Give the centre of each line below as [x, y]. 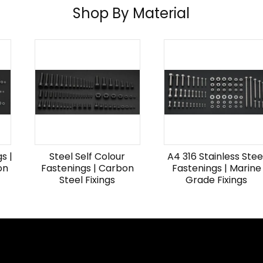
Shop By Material [131, 13]
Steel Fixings [87, 180]
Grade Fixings [217, 180]
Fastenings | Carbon [87, 168]
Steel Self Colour [87, 156]
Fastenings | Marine [216, 168]
